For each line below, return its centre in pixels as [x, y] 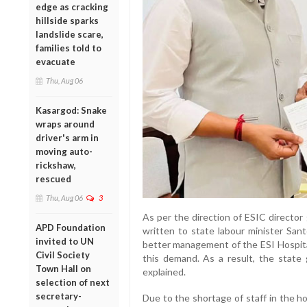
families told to [69, 48]
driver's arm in [67, 137]
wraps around [65, 124]
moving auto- [64, 151]
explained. [164, 271]
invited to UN [65, 241]
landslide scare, [70, 34]
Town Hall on [63, 268]
